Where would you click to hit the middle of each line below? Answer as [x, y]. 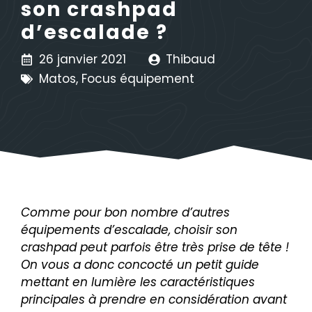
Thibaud [190, 59]
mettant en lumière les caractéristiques [138, 282]
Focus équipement [138, 78]
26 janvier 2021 [82, 59]
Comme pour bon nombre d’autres [125, 212]
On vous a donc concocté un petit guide [140, 264]
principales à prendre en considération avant [154, 299]
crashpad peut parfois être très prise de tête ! [155, 247]
